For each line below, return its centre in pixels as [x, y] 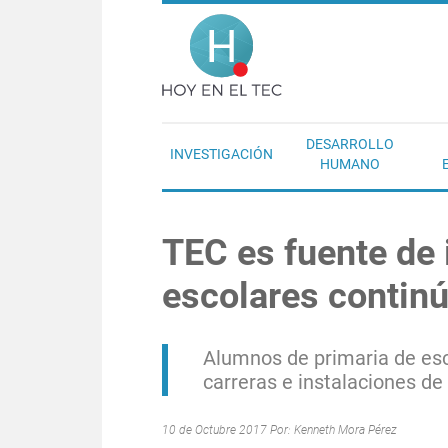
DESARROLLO [350, 144]
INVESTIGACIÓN [221, 154]
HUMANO [350, 164]
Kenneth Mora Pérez [345, 430]
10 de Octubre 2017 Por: [228, 430]
